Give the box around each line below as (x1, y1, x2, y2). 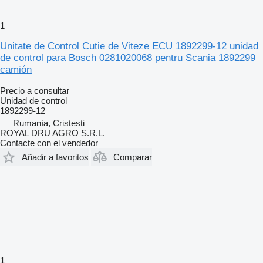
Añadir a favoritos (22, 151, 89, 162)
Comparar (113, 151, 152, 162)
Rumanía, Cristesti (13, 118, 85, 129)
